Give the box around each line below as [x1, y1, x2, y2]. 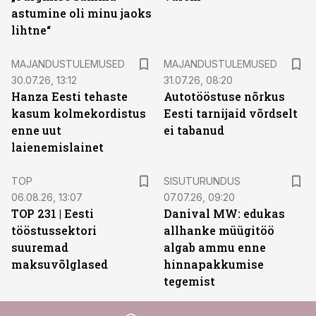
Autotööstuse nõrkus [164, 89, 285, 104]
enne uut [11, 123, 61, 138]
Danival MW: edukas [164, 206, 285, 221]
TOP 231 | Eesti [11, 206, 94, 221]
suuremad [11, 240, 68, 255]
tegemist [164, 274, 215, 288]
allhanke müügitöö [164, 223, 274, 238]
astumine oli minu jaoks [11, 6, 152, 20]
